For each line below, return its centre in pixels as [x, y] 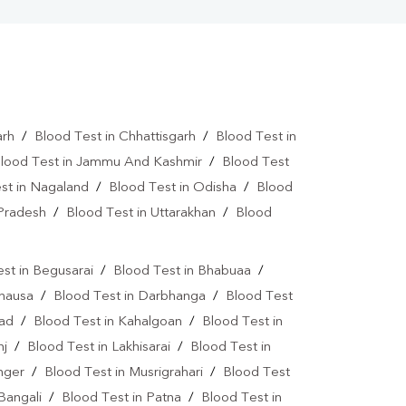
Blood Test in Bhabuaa [182, 272]
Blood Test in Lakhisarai [99, 348]
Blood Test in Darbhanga [130, 297]
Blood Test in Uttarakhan [141, 214]
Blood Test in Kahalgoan [108, 323]
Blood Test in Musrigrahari [124, 373]
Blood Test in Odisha [173, 188]
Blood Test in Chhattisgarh [115, 138]
